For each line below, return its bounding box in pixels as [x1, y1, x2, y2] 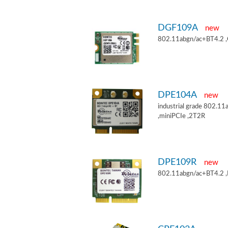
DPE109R [158, 157, 199, 166]
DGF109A [158, 23, 200, 32]
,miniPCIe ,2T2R [158, 112, 205, 120]
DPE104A [158, 90, 199, 99]
